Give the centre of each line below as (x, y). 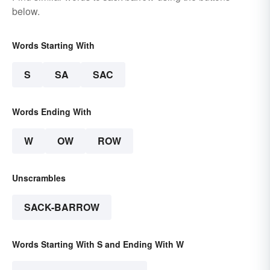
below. (26, 11)
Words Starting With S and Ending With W (98, 244)
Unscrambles (39, 177)
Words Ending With (52, 111)
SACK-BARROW (62, 207)
